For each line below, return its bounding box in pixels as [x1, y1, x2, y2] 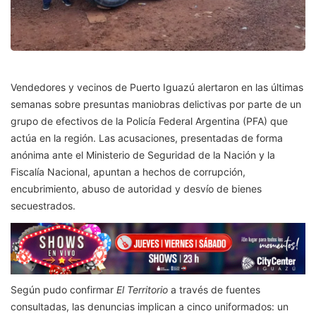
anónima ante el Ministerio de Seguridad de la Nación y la [11, 149, 275, 162]
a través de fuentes [168, 284, 260, 296]
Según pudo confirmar [11, 284, 116, 296]
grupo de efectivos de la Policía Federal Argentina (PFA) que [11, 115, 288, 128]
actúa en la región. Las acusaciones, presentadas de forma [11, 132, 283, 145]
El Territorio [116, 284, 168, 296]
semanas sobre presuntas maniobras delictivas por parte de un [11, 98, 301, 111]
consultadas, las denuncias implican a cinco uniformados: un [11, 300, 288, 312]
